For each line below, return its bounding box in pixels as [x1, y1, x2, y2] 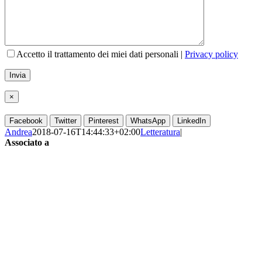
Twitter [54, 116, 77, 125]
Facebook [9, 116, 43, 125]
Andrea [5, 126, 32, 137]
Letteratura [140, 126, 180, 137]
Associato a [5, 137, 49, 147]
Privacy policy [185, 49, 238, 59]
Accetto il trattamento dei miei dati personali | [16, 49, 185, 59]
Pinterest [88, 116, 119, 125]
